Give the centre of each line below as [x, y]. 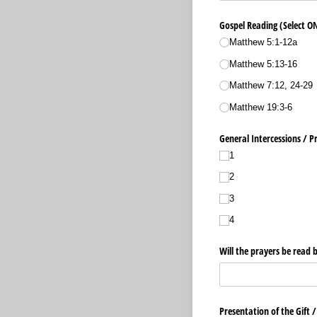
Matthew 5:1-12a [263, 42]
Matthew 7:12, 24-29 [271, 86]
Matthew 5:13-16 [263, 64]
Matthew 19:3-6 [260, 107]
